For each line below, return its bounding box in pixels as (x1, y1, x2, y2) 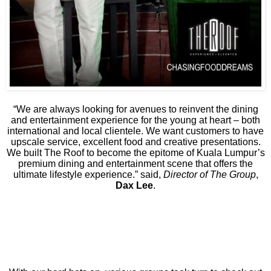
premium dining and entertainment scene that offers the (18, 158, 253, 169)
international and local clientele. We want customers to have (7, 126, 264, 137)
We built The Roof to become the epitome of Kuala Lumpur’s (6, 148, 265, 158)
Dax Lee (116, 180, 153, 191)
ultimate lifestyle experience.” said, (13, 169, 163, 180)
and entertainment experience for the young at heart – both (11, 115, 260, 126)
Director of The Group (163, 169, 256, 180)
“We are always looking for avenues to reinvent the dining (13, 104, 258, 115)
